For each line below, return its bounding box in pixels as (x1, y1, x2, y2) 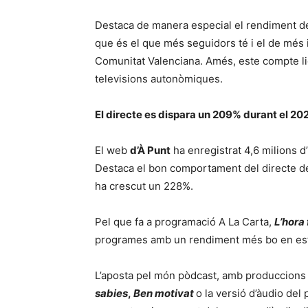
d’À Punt (130, 144, 170, 157)
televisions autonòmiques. (95, 72, 225, 85)
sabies (95, 287, 128, 300)
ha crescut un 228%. (95, 179, 193, 192)
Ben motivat (133, 287, 194, 300)
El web (95, 144, 130, 157)
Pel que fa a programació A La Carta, (95, 215, 274, 228)
